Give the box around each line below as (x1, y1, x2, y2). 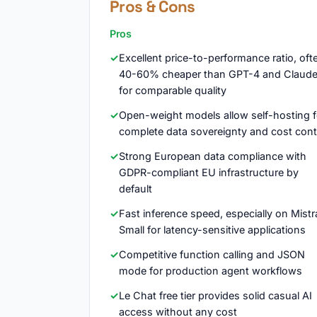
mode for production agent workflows (119, 265, 302, 277)
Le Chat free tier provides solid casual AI (119, 289, 312, 301)
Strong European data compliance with (119, 150, 306, 162)
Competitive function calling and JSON (119, 248, 305, 260)
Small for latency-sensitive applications (119, 224, 306, 236)
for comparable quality (119, 84, 226, 96)
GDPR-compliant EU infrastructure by (119, 166, 299, 178)
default (119, 183, 152, 195)
